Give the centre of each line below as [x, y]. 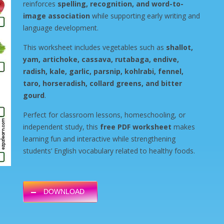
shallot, [179, 47]
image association [56, 16]
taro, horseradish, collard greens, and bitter [102, 83]
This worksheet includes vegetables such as [94, 47]
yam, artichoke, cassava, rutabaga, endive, [101, 59]
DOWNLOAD [64, 191]
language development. [61, 28]
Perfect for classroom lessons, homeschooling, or [104, 115]
